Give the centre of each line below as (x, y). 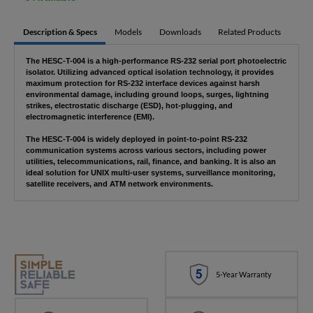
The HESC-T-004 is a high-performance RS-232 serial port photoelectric (156, 61)
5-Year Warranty (243, 274)
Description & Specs (60, 31)
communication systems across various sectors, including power (146, 151)
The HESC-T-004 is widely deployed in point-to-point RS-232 (136, 139)
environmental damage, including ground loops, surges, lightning (147, 95)
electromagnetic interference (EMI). (90, 117)
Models (128, 31)
